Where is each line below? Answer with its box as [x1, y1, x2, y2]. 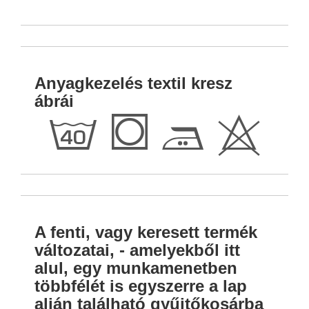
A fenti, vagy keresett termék [34, 223, 257, 242]
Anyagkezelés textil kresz [34, 74, 232, 93]
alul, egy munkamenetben [34, 259, 237, 278]
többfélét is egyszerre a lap [34, 277, 247, 296]
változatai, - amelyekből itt [34, 241, 240, 260]
